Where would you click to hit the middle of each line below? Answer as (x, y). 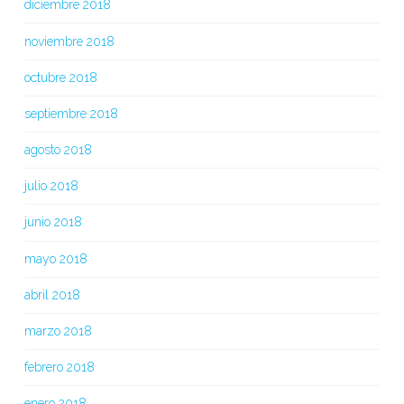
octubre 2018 (60, 77)
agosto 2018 (58, 150)
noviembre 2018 (69, 41)
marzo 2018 (58, 331)
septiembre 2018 (71, 113)
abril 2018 (52, 294)
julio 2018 (51, 186)
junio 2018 (53, 222)
